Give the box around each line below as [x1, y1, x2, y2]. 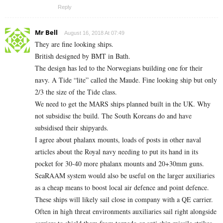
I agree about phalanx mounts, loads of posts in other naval [35, 135, 201, 145]
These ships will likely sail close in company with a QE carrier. [35, 195, 213, 205]
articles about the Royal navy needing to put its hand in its [35, 147, 198, 157]
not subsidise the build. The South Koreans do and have [35, 111, 192, 121]
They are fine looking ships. [35, 39, 113, 49]
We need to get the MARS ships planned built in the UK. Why [35, 99, 211, 109]
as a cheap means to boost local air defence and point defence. [35, 183, 209, 193]
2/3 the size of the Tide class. [35, 87, 117, 97]
